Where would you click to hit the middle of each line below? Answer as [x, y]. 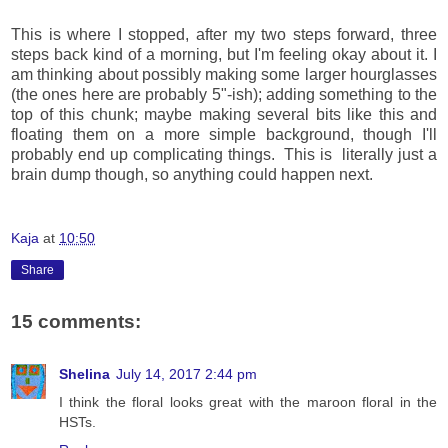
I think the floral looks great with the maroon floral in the [248, 401]
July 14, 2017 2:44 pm [186, 373]
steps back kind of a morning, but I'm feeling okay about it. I [224, 54]
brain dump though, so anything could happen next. [196, 174]
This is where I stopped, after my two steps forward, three [224, 34]
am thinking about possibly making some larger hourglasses [224, 74]
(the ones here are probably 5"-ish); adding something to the [224, 94]
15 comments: [76, 322]
